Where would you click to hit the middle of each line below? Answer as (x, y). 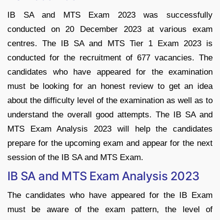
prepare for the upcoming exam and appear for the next (110, 143)
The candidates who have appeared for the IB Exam (110, 195)
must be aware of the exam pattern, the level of (110, 209)
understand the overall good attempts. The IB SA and (110, 114)
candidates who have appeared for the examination (110, 72)
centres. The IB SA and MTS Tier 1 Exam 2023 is (110, 43)
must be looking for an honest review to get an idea (110, 86)
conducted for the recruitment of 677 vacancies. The (110, 57)
